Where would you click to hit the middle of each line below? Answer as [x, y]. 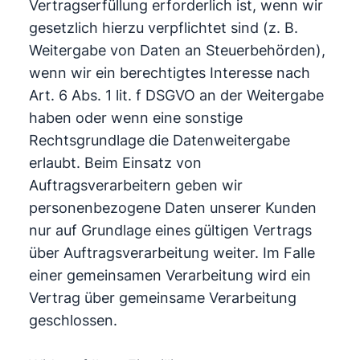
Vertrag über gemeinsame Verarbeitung [162, 298]
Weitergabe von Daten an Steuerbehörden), [177, 50]
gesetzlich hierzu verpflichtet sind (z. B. [163, 28]
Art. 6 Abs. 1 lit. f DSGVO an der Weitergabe [176, 95]
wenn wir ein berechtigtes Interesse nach [169, 73]
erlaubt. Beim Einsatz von [115, 163]
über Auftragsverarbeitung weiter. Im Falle [172, 253]
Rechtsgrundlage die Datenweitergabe [159, 140]
